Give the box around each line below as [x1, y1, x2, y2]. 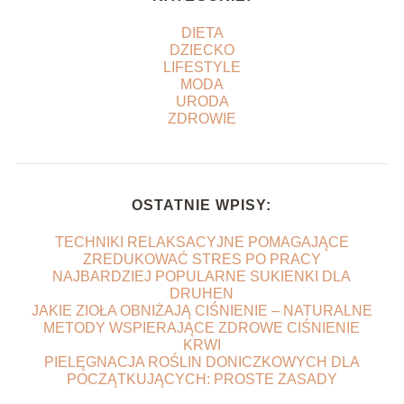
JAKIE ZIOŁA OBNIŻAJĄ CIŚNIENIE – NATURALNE [31, 302, 372, 318]
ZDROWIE [168, 110, 236, 126]
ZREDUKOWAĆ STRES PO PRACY [82, 251, 321, 267]
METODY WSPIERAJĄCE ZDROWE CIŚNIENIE [43, 319, 361, 335]
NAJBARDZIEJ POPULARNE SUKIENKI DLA [52, 268, 352, 284]
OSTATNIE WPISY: [132, 197, 272, 213]
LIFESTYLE [163, 59, 241, 75]
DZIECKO [170, 41, 234, 58]
